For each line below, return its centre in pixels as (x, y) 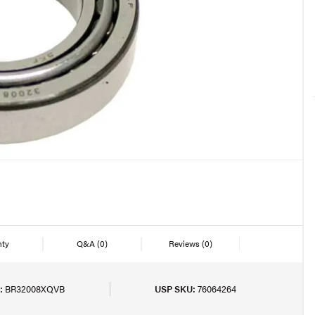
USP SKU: (175, 289)
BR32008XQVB (35, 289)
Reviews (185, 243)
